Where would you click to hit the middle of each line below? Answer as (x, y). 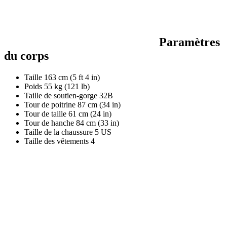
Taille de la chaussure (59, 132)
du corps (26, 56)
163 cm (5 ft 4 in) (72, 78)
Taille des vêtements (56, 141)
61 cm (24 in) (90, 114)
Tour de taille (45, 114)
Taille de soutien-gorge (61, 96)
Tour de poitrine (50, 105)
